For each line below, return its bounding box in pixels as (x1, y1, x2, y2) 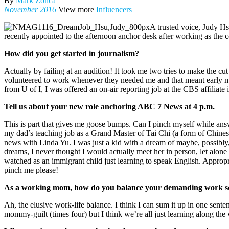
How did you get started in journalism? (4, 49, 139, 58)
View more (56, 5, 96, 14)
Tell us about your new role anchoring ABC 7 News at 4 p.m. (4, 102, 215, 111)
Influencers (96, 5, 132, 14)
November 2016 (4, 5, 56, 14)
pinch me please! (4, 166, 58, 175)
